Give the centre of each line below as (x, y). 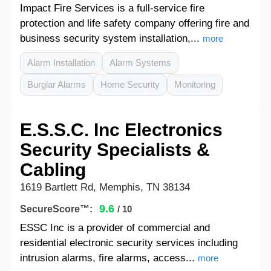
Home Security (130, 84)
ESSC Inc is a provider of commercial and (115, 228)
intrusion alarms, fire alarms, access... (107, 258)
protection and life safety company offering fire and (134, 23)
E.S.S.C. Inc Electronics (121, 130)
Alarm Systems (140, 63)
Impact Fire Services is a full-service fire (112, 8)
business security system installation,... (109, 38)
